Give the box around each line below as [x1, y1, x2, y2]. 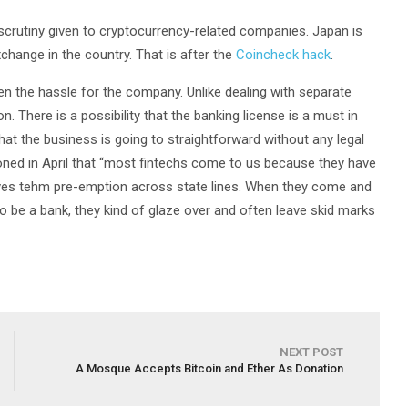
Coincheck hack [236, 46, 331, 63]
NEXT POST [280, 345, 344, 359]
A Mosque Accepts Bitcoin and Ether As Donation [76, 362, 344, 375]
